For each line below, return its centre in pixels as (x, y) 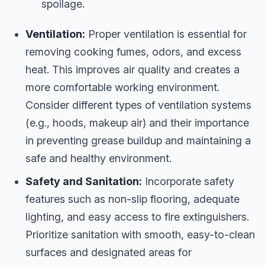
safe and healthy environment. (98, 159)
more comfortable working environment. (122, 88)
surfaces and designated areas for (109, 253)
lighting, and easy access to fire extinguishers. (137, 217)
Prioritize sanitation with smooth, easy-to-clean (140, 235)
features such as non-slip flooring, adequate (132, 199)
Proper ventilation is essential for (166, 34)
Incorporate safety (188, 182)
